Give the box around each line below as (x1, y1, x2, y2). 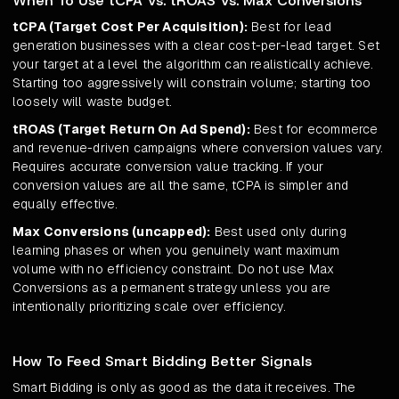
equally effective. (12, 196, 118, 213)
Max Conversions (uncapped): (12, 224, 211, 240)
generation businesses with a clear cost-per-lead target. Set (12, 37, 380, 54)
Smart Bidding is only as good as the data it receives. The (12, 379, 356, 396)
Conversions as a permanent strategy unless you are (12, 280, 331, 297)
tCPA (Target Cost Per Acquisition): (12, 19, 248, 36)
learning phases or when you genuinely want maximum (12, 242, 340, 259)
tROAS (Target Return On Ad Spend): (12, 121, 250, 138)
